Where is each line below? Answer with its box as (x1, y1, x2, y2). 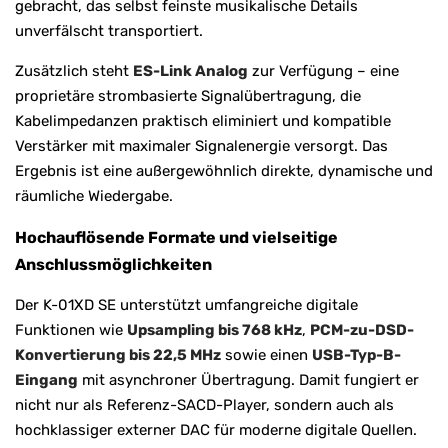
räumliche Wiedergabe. (15, 186, 173, 205)
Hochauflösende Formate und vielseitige (15, 227, 338, 247)
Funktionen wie (15, 320, 127, 339)
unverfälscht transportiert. (15, 21, 203, 40)
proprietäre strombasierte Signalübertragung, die (15, 86, 361, 105)
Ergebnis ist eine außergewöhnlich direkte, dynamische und (15, 161, 433, 180)
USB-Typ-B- (312, 345, 401, 364)
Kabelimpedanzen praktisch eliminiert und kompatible (15, 111, 391, 130)
